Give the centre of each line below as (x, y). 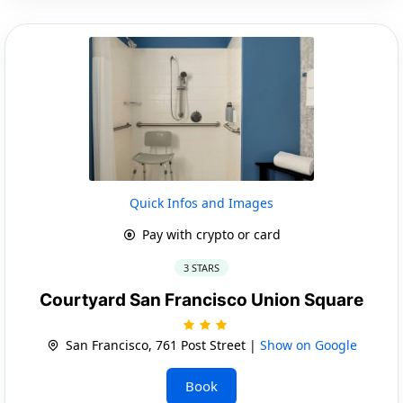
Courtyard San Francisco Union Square (201, 300)
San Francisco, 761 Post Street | (161, 345)
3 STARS (201, 267)
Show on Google (308, 345)
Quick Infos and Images (201, 202)
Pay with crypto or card (209, 234)
